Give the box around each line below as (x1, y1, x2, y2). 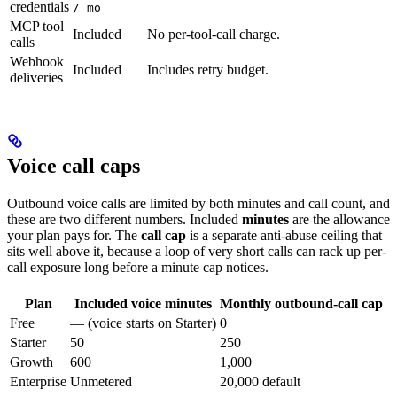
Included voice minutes (74, 295, 212, 311)
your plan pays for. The (7, 227, 141, 243)
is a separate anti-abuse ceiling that (186, 227, 382, 243)
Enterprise (10, 373, 66, 389)
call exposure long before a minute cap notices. (7, 259, 269, 275)
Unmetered (70, 373, 132, 389)
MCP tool (10, 19, 64, 34)
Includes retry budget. (147, 62, 269, 77)
